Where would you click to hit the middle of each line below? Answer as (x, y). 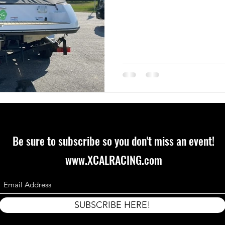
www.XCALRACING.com (114, 160)
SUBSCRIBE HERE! (113, 205)
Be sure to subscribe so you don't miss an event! (114, 141)
